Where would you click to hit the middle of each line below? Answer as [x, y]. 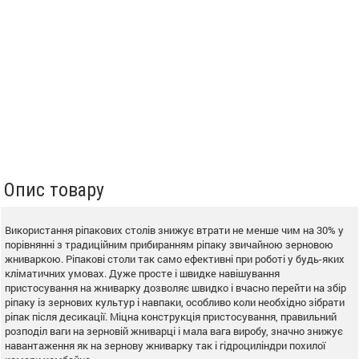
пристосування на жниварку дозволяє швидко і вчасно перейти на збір [175, 287]
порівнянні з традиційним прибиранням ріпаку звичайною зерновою [169, 244]
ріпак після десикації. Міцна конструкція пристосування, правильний [171, 316]
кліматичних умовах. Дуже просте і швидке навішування [142, 273]
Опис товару [54, 190]
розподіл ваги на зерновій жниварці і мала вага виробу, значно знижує [174, 331]
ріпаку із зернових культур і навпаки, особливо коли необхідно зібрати [175, 302]
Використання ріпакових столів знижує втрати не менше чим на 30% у [174, 230]
